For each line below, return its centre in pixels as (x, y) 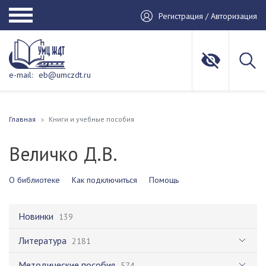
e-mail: (21, 75)
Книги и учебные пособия (91, 119)
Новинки (36, 216)
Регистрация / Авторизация (208, 16)
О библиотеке (34, 180)
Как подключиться (104, 180)
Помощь (164, 180)
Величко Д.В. (63, 154)
